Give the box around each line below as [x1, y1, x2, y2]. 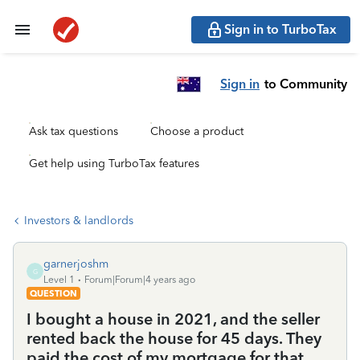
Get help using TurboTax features [29, 157, 199, 170]
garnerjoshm [43, 257, 108, 271]
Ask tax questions [29, 125, 118, 138]
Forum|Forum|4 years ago [84, 274, 195, 285]
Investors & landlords [24, 214, 133, 227]
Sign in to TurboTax [224, 22, 337, 37]
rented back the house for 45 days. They [27, 329, 321, 348]
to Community [264, 76, 347, 92]
